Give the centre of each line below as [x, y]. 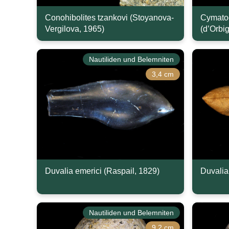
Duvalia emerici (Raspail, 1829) [102, 171]
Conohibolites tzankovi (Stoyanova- [109, 18]
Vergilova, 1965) [75, 29]
